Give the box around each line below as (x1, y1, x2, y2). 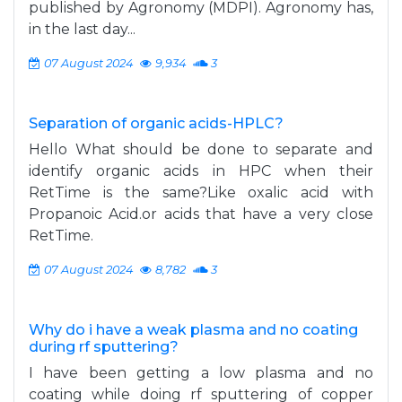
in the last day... (29, 21, 135, 38)
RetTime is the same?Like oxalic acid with (29, 184, 373, 201)
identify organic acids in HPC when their (29, 162, 373, 179)
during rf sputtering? (29, 338, 179, 355)
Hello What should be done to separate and (29, 141, 373, 158)
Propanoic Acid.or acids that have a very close (29, 205, 373, 223)
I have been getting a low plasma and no (29, 364, 373, 381)
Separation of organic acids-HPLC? (29, 115, 284, 132)
